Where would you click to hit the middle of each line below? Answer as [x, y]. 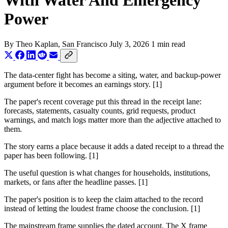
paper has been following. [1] [51, 155]
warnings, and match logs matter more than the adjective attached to [112, 120]
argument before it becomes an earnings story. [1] [83, 84]
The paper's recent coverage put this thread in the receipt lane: [103, 101]
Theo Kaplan [37, 44]
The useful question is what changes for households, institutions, [107, 173]
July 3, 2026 [129, 44]
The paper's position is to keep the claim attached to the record [104, 199]
